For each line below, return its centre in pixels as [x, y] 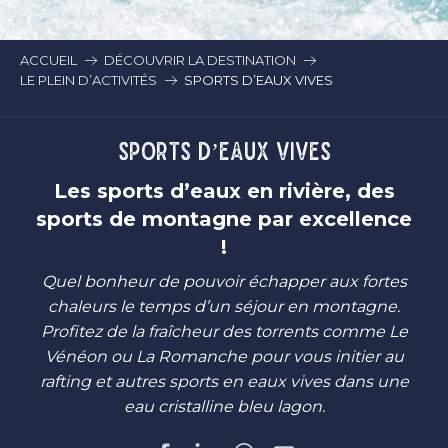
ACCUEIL [48, 60]
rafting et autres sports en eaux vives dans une [224, 381]
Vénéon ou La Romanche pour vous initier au [224, 356]
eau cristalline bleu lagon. [224, 406]
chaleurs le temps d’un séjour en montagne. [224, 306]
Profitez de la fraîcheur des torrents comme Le [224, 331]
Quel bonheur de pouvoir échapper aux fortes [224, 281]
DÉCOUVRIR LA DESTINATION [200, 60]
